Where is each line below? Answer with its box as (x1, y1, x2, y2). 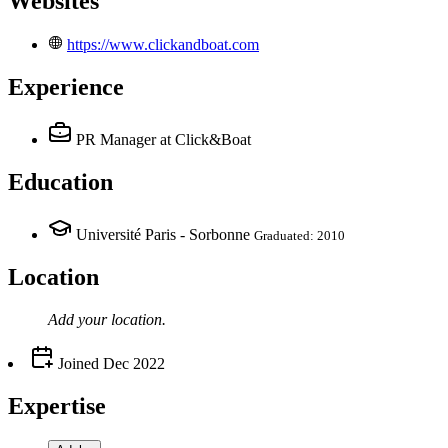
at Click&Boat (160, 131, 251, 149)
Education (8, 168, 113, 195)
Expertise (8, 392, 106, 419)
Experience (8, 74, 124, 101)
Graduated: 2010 (254, 227, 345, 243)
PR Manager (76, 131, 156, 149)
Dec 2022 (103, 354, 165, 372)
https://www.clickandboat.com (67, 36, 259, 54)
